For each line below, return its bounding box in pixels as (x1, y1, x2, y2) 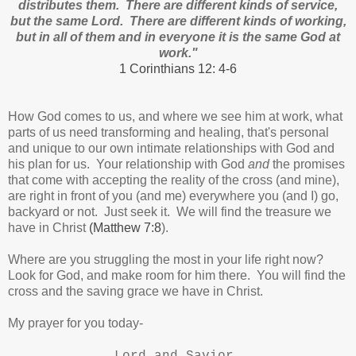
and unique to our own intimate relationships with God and (8, 141, 335, 156)
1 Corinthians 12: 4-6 (119, 62, 237, 76)
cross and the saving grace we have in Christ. (8, 284, 263, 299)
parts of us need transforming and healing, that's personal (8, 126, 329, 140)
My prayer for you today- (8, 316, 143, 331)
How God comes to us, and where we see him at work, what (8, 110, 342, 124)
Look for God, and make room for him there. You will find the (8, 269, 346, 283)
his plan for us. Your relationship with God (8, 157, 248, 172)
